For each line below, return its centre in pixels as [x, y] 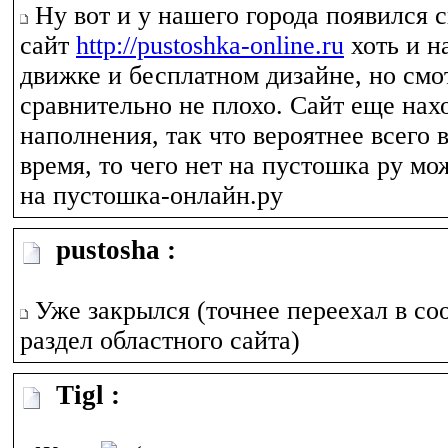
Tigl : [81, 395]
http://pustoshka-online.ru [210, 45]
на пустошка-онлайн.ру [151, 195]
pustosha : [109, 250]
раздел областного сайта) [160, 340]
